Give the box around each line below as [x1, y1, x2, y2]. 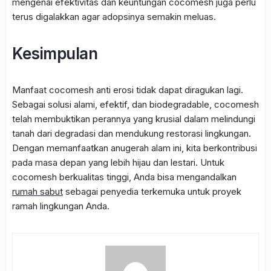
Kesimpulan [12, 44, 97, 64]
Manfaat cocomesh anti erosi [12, 84, 134, 96]
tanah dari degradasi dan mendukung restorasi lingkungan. [12, 128, 251, 140]
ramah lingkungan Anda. [12, 200, 109, 212]
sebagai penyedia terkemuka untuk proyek [63, 186, 241, 198]
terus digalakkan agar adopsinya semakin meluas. [12, 11, 216, 23]
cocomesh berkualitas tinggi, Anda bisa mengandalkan [12, 171, 237, 183]
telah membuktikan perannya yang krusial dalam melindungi [12, 113, 255, 125]
